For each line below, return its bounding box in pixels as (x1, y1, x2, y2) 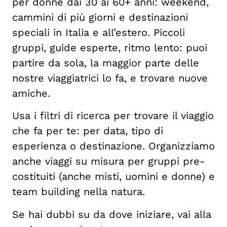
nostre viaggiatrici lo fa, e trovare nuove (12, 72, 208, 84)
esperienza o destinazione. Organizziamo (12, 140, 215, 153)
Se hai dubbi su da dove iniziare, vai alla (12, 208, 211, 220)
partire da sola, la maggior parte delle (12, 57, 199, 69)
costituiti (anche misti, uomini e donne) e (12, 170, 215, 183)
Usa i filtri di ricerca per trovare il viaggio (12, 109, 214, 122)
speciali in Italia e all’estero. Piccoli (12, 26, 185, 39)
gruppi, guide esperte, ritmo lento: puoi (12, 42, 207, 54)
